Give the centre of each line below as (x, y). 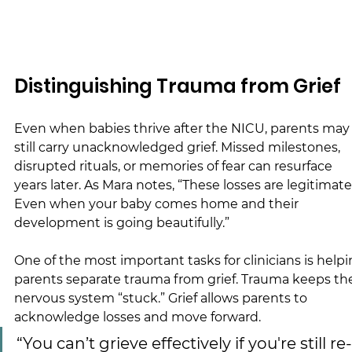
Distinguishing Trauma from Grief (178, 86)
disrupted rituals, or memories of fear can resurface (175, 166)
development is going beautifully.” (122, 222)
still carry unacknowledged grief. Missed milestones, (179, 147)
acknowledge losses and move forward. (137, 317)
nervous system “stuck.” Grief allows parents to (162, 298)
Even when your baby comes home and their (158, 203)
